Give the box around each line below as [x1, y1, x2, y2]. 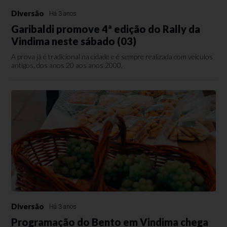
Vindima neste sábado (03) [11, 35, 137, 47]
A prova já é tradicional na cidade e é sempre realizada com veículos [11, 52, 213, 61]
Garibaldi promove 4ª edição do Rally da [11, 23, 201, 35]
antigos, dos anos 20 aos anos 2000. [11, 61, 123, 69]
